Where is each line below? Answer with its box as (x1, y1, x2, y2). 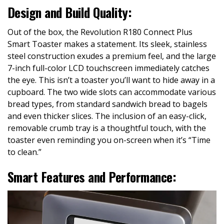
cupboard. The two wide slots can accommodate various (7, 86, 216, 97)
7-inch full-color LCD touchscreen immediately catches (7, 62, 209, 73)
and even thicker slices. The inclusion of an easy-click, (7, 110, 206, 121)
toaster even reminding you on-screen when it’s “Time (7, 134, 210, 145)
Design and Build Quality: (7, 2, 132, 21)
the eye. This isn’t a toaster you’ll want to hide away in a (7, 74, 215, 85)
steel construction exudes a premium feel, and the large (7, 50, 216, 61)
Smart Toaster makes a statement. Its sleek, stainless (7, 38, 207, 49)
